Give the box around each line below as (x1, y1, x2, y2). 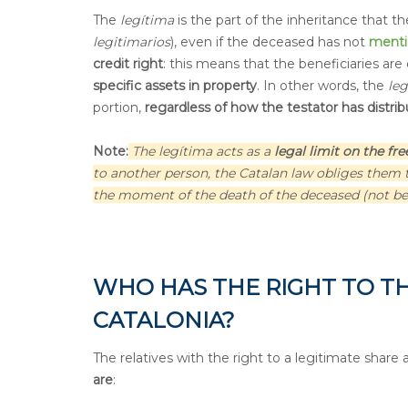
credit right (93, 55, 163, 72)
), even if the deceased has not (170, 33, 369, 50)
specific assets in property (93, 76, 257, 94)
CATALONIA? (93, 306, 235, 333)
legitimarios (93, 33, 170, 50)
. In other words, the (257, 76, 388, 94)
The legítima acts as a (128, 142, 274, 159)
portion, (93, 98, 145, 116)
